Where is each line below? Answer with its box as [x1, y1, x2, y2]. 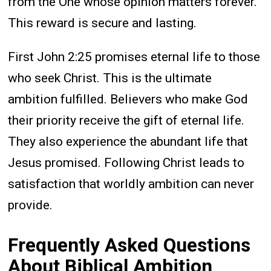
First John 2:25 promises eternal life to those [8, 49, 261, 64]
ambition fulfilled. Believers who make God [8, 91, 249, 106]
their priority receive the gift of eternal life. [8, 113, 245, 128]
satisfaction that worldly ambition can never [8, 176, 255, 191]
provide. [8, 197, 53, 212]
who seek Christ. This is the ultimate [8, 70, 212, 85]
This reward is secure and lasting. [8, 15, 197, 30]
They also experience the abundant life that [8, 134, 249, 149]
